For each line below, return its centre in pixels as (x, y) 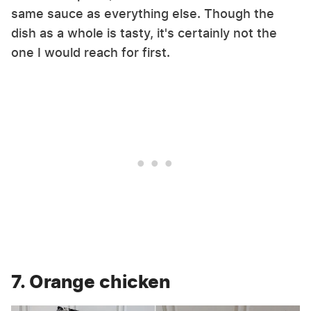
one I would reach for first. (91, 52)
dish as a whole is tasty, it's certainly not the (144, 33)
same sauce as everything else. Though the (143, 13)
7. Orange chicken (91, 281)
